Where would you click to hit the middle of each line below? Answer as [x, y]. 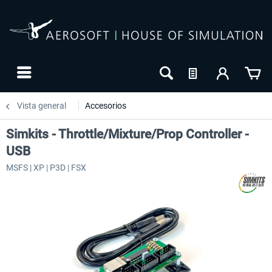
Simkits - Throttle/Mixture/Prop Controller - [127, 134]
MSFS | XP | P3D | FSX [46, 168]
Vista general [42, 106]
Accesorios [106, 106]
